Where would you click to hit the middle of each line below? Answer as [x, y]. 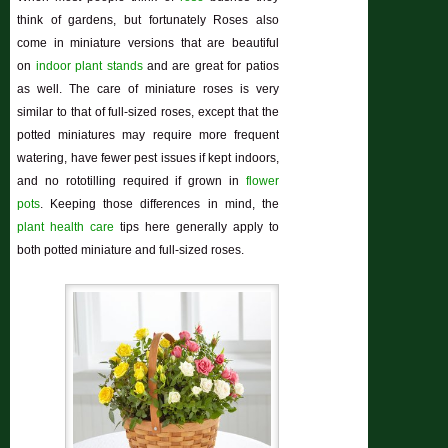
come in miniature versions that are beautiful [148, 43]
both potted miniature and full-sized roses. [131, 250]
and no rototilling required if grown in [131, 181]
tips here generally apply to [196, 227]
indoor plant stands [89, 66]
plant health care [66, 227]
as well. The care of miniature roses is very [148, 89]
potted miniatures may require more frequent [148, 135]
